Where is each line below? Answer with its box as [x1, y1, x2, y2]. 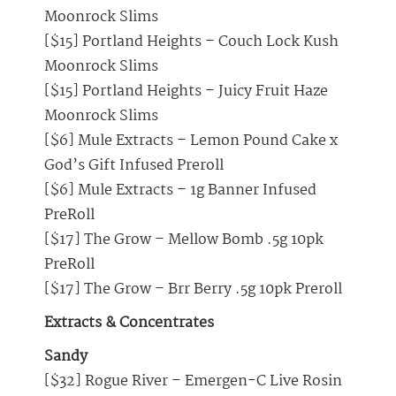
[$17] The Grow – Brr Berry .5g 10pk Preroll [44, 278, 342, 302]
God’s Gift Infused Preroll [44, 154, 224, 179]
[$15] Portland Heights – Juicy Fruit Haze [44, 80, 328, 104]
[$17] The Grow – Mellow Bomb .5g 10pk [44, 228, 324, 253]
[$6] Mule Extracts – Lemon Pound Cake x [44, 129, 338, 154]
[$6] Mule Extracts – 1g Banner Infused [44, 179, 316, 203]
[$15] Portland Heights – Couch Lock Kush [44, 30, 339, 55]
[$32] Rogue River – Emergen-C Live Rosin [44, 369, 342, 394]
